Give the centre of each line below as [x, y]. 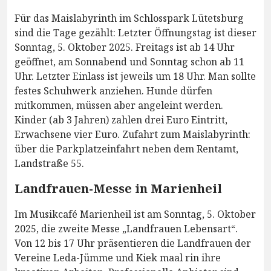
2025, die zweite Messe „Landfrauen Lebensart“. [126, 229]
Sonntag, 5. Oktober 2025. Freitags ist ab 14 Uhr [125, 47]
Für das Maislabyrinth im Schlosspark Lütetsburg [129, 18]
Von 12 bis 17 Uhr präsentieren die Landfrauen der [133, 243]
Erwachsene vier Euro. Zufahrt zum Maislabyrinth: [132, 135]
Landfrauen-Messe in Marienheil [118, 189]
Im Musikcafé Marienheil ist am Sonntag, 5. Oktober [135, 214]
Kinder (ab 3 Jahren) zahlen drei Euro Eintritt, [121, 120]
